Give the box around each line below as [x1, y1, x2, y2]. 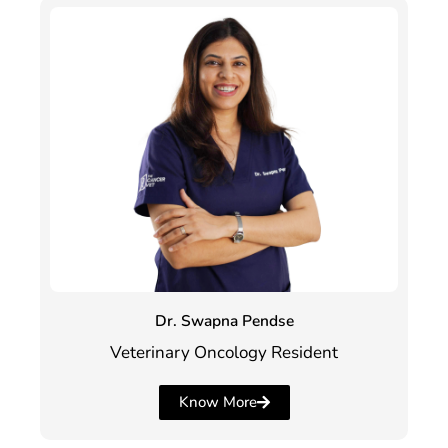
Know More [178, 391, 257, 412]
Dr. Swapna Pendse [154, 310, 294, 332]
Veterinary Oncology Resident [110, 341, 338, 365]
